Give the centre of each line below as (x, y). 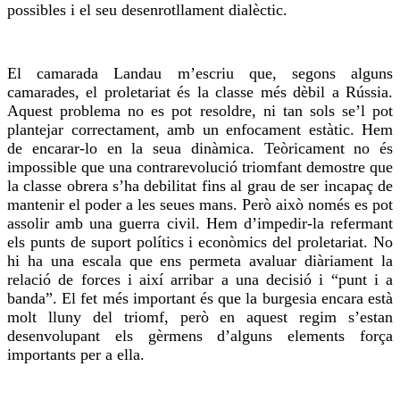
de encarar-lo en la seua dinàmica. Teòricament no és (200, 148)
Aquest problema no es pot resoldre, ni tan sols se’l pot (200, 110)
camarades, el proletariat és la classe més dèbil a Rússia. (200, 92)
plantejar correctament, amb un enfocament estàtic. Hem (200, 129)
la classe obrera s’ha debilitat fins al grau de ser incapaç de (200, 185)
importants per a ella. (76, 354)
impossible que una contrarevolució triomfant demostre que (200, 167)
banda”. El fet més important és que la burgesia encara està (200, 298)
